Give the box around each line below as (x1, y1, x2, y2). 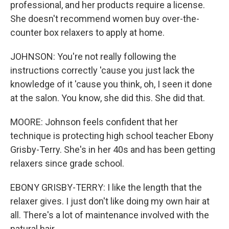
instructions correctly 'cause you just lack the (10, 65, 195, 76)
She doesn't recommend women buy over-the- (10, 13, 199, 24)
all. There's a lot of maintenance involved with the (10, 210, 209, 220)
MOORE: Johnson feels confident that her (10, 117, 178, 127)
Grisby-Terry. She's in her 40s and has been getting (10, 144, 215, 155)
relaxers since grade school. (10, 158, 124, 169)
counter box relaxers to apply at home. (10, 27, 165, 38)
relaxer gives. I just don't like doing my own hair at (10, 196, 210, 207)
